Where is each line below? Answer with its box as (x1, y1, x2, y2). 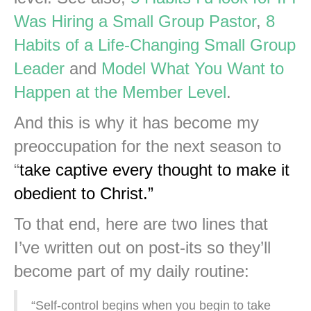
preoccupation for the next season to (14, 136, 281, 155)
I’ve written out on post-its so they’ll (14, 237, 271, 257)
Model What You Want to (101, 58, 284, 78)
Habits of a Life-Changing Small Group (14, 35, 296, 54)
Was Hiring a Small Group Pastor (14, 11, 256, 31)
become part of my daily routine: (14, 261, 249, 280)
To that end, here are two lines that (14, 214, 268, 233)
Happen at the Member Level (14, 82, 226, 101)
